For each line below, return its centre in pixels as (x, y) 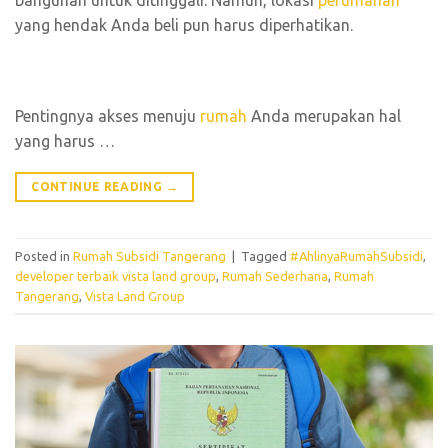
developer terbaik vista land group (115, 275)
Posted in (44, 255)
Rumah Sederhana (275, 275)
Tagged (265, 255)
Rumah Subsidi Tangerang (149, 255)
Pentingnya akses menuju (107, 116)
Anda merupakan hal (324, 116)
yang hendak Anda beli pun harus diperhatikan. (184, 24)
